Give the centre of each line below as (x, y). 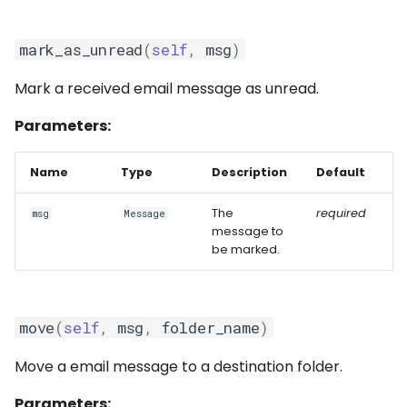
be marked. (246, 249)
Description (249, 172)
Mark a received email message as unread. (167, 89)
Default (341, 172)
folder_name (210, 328)
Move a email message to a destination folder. (179, 367)
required (341, 213)
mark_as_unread (81, 50)
